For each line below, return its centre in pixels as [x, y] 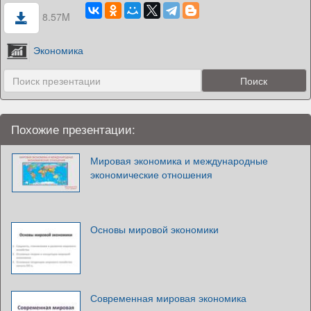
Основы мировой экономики [154, 229]
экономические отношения [151, 175]
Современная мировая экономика [168, 298]
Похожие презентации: [73, 129]
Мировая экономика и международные [179, 161]
